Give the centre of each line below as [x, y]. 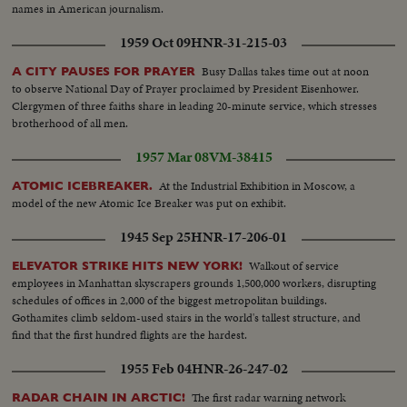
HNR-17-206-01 [239, 237]
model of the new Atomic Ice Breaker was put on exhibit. [149, 203]
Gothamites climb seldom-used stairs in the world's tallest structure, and [187, 317]
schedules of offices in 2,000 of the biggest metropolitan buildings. [170, 300]
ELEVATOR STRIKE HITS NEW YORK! [128, 265]
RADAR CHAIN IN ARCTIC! [99, 397]
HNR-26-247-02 [239, 368]
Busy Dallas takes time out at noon [286, 71]
